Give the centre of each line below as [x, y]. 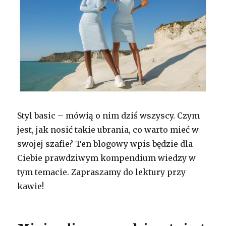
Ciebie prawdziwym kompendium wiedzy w [107, 158]
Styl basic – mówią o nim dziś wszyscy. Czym [109, 115]
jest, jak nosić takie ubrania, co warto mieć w [108, 129]
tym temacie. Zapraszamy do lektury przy [102, 172]
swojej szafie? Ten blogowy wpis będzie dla [105, 144]
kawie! [31, 186]
